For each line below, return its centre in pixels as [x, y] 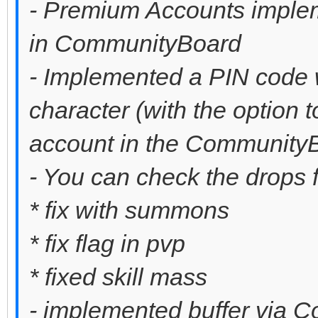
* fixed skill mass [118, 276]
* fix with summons [129, 210]
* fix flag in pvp [107, 243]
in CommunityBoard [135, 43]
